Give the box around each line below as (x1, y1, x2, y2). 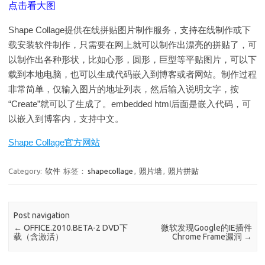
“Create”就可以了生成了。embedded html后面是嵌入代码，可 (8, 99, 251, 109)
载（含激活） (14, 232, 64, 242)
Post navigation (14, 211, 70, 221)
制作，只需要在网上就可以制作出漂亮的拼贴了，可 (53, 40, 257, 50)
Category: (8, 167, 44, 175)
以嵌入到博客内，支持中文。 (8, 114, 124, 124)
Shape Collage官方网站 (8, 137, 100, 147)
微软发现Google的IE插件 (160, 223, 252, 233)
